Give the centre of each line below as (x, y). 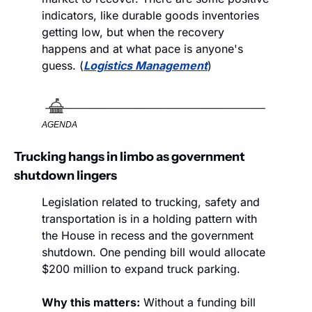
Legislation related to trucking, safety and (151, 202)
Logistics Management (146, 66)
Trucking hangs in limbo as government (130, 157)
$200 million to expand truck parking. (141, 269)
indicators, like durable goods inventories (150, 16)
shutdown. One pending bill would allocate (154, 252)
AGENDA (60, 125)
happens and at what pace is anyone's (142, 49)
